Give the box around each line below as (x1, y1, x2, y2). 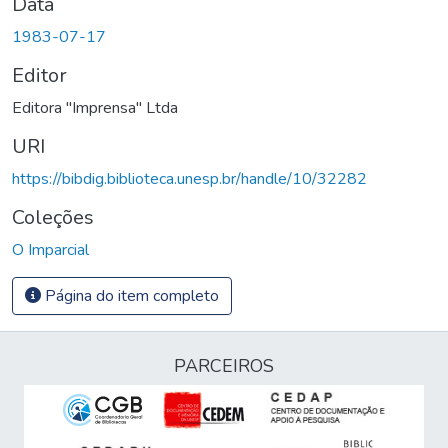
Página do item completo (41, 284, 219, 307)
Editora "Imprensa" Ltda (12, 96, 178, 119)
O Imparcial (12, 238, 89, 261)
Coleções (12, 203, 94, 231)
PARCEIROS (174, 354, 274, 378)
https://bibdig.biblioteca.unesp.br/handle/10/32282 (12, 167, 367, 190)
